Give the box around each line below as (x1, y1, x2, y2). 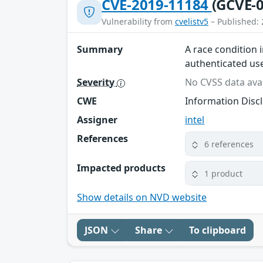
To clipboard (189, 224, 246, 237)
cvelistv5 (175, 16, 208, 28)
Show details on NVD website (77, 191, 207, 204)
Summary (77, 43, 123, 56)
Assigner (77, 113, 117, 127)
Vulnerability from (102, 16, 175, 28)
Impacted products (77, 161, 166, 175)
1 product (204, 167, 243, 179)
